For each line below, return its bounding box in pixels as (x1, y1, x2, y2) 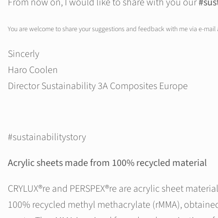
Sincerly (8, 47, 39, 61)
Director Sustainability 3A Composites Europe (8, 79, 188, 93)
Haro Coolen (8, 63, 58, 77)
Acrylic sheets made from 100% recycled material (8, 156, 207, 170)
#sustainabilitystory (8, 130, 86, 145)
